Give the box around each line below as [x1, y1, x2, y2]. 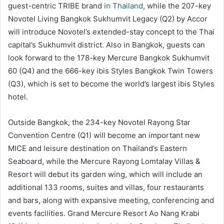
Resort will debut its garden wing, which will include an [8, 169, 202, 179]
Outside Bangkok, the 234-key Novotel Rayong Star [8, 117, 190, 127]
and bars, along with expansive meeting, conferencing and [8, 195, 214, 205]
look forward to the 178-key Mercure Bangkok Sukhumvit [8, 52, 209, 62]
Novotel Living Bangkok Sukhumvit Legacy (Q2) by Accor [8, 13, 207, 23]
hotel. [8, 91, 28, 101]
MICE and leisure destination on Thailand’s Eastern [8, 143, 187, 153]
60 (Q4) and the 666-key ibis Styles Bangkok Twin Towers [8, 65, 213, 75]
